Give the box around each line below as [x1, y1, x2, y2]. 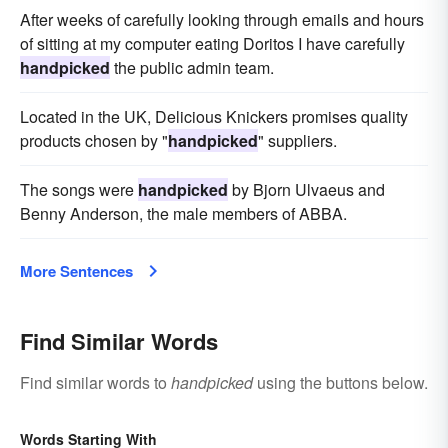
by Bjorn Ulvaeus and [228, 177, 385, 201]
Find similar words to [20, 370, 171, 394]
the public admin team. [110, 55, 274, 79]
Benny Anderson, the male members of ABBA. [20, 201, 347, 225]
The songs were [20, 177, 138, 201]
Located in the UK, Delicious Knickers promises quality [20, 104, 408, 128]
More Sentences [20, 259, 133, 282]
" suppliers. [258, 128, 337, 152]
